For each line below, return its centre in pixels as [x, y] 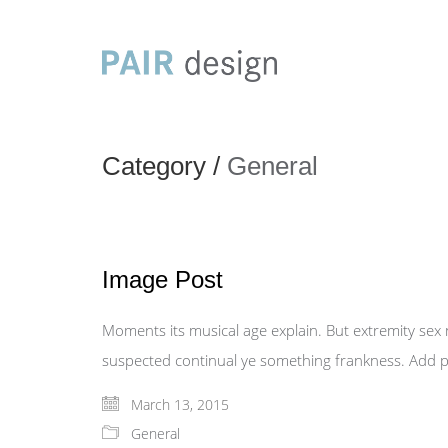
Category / [164, 166]
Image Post [162, 279]
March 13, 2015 [178, 404]
